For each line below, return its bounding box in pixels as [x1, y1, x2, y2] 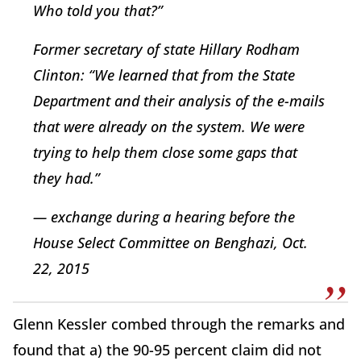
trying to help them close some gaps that [33, 143, 297, 163]
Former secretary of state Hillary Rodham [33, 39, 300, 60]
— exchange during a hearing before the [33, 207, 295, 227]
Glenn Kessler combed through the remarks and [13, 314, 345, 334]
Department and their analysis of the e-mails [33, 91, 325, 111]
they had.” [33, 168, 100, 189]
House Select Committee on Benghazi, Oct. [33, 233, 308, 253]
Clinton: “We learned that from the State [33, 65, 295, 85]
